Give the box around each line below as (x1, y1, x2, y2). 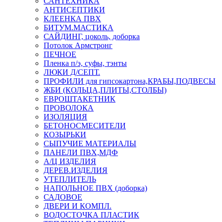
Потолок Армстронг (44, 41, 112, 50)
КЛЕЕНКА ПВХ (44, 14, 101, 23)
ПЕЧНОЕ (44, 50, 76, 58)
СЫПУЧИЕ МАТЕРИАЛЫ (44, 139, 136, 148)
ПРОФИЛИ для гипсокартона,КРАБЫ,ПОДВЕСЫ (44, 76, 216, 85)
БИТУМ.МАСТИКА (44, 23, 113, 32)
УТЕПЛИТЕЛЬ (44, 174, 96, 183)
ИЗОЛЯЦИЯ (44, 112, 87, 121)
